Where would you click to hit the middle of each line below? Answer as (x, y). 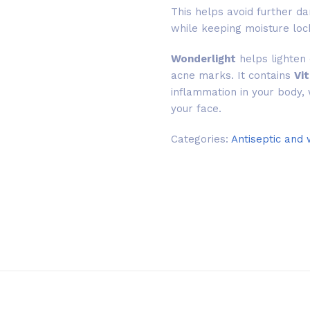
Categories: (201, 139)
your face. (196, 109)
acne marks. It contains (232, 75)
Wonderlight (203, 59)
